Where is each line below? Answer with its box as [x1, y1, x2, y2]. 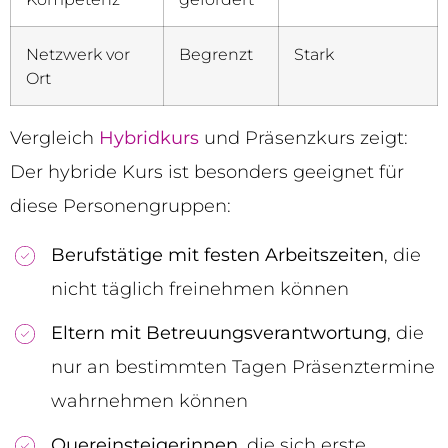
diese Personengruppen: [10, 195, 231, 218]
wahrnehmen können [51, 389, 248, 412]
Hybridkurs [99, 127, 199, 150]
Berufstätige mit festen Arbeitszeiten [51, 243, 384, 266]
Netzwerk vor [26, 44, 130, 65]
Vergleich [10, 127, 99, 150]
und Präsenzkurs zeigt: [199, 127, 408, 150]
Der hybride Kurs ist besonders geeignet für [10, 161, 404, 184]
